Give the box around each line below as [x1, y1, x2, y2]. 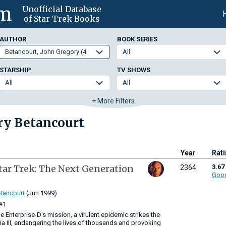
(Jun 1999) [25, 189, 57, 197]
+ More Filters [91, 97, 135, 105]
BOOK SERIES [117, 35, 157, 43]
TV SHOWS [117, 66, 150, 74]
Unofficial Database [22, 4, 101, 14]
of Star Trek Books [24, 14, 100, 24]
